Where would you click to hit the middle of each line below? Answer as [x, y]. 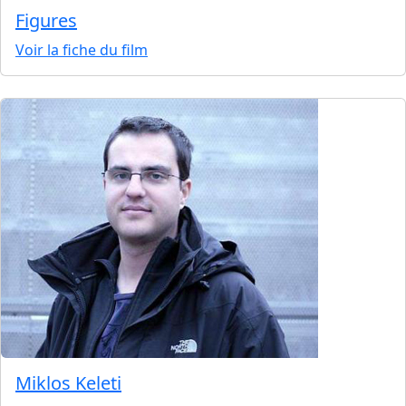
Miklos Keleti [68, 383]
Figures [46, 21]
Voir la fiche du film [82, 50]
